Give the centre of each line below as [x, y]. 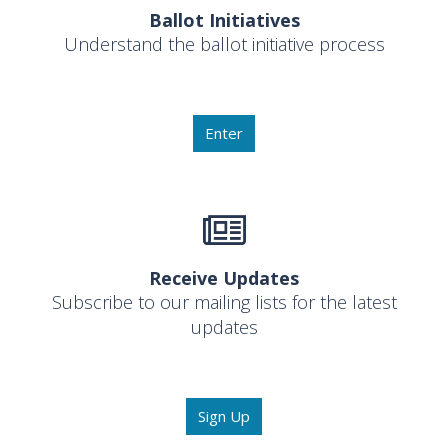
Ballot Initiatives [224, 20]
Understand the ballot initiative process [224, 44]
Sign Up [224, 415]
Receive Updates [224, 277]
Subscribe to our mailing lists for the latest [224, 301]
